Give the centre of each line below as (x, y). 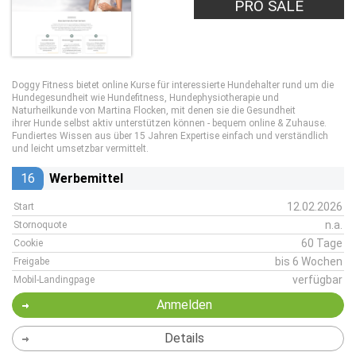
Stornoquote (40, 225)
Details (184, 338)
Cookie (28, 243)
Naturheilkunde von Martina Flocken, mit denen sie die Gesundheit (154, 110)
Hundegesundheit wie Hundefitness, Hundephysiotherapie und (145, 98)
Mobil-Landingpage (54, 280)
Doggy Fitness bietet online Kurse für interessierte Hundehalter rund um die (173, 85)
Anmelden (184, 305)
